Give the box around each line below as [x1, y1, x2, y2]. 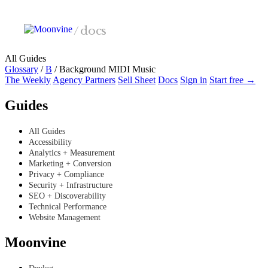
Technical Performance [29, 202, 106, 211]
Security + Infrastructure [29, 180, 112, 190]
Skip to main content [4, 4, 82, 14]
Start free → [209, 75, 255, 85]
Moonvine [5, 234, 66, 250]
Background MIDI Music [57, 64, 156, 74]
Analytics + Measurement [29, 148, 115, 157]
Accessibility [29, 137, 72, 147]
